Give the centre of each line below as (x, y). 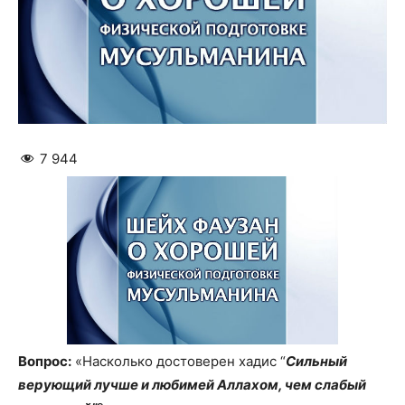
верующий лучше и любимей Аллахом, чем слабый (192, 384)
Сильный (316, 361)
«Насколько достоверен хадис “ (179, 361)
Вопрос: (45, 361)
